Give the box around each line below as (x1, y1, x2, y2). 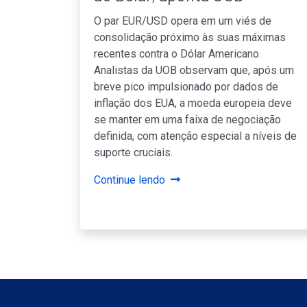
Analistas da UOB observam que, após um (94, 63, 294, 77)
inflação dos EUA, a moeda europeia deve (94, 96, 292, 110)
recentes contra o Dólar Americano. (94, 47, 261, 60)
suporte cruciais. (94, 145, 173, 159)
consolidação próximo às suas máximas (94, 30, 286, 44)
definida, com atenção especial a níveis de (94, 129, 297, 143)
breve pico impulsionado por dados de (94, 79, 278, 93)
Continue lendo (94, 173, 165, 186)
